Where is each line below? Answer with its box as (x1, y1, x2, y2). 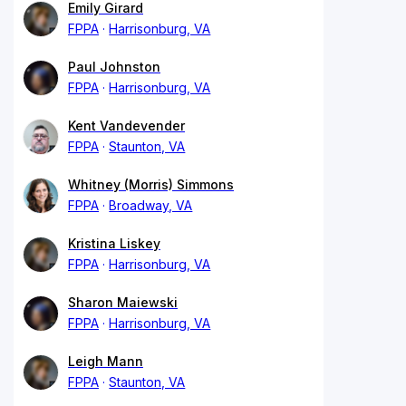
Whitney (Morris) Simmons (68, 176, 234, 192)
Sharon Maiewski (68, 294, 178, 310)
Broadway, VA (109, 197, 193, 213)
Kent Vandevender (68, 117, 185, 133)
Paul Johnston (68, 58, 160, 74)
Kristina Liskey (68, 235, 160, 251)
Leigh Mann (68, 353, 143, 369)
